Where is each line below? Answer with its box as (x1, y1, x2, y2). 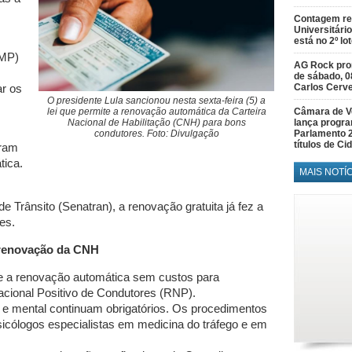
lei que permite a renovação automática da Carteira (46, 105, 266, 117)
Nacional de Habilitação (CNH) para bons (67, 116, 246, 128)
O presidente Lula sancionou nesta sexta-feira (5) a (47, 94, 266, 106)
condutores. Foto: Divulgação (93, 127, 219, 139)
